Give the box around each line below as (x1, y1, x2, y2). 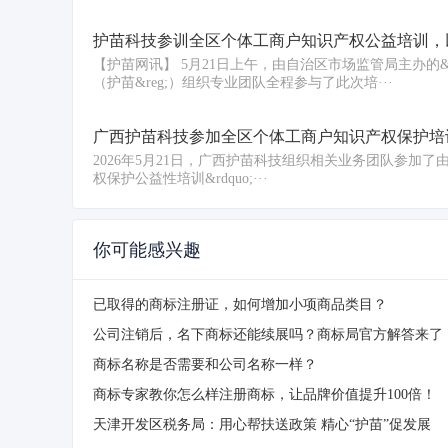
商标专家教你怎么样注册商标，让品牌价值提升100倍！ (93, 387, 436, 403)
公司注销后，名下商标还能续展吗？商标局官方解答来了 (93, 327, 443, 343)
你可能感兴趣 (93, 240, 201, 261)
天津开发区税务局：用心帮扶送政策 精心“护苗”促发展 (93, 417, 431, 433)
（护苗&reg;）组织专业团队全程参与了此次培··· (93, 75, 393, 91)
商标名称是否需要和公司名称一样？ (93, 357, 317, 373)
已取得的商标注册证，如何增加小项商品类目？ (93, 297, 387, 313)
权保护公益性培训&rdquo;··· (93, 171, 268, 187)
